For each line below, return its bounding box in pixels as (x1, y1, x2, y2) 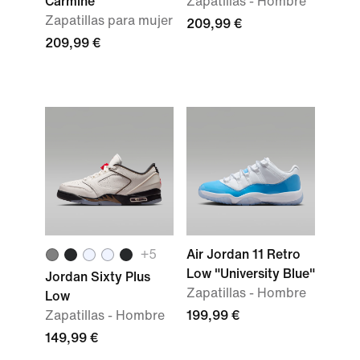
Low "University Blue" (186, 267, 315, 280)
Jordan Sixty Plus (45, 270, 150, 284)
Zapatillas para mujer (45, 14, 173, 27)
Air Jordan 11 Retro (186, 247, 301, 261)
